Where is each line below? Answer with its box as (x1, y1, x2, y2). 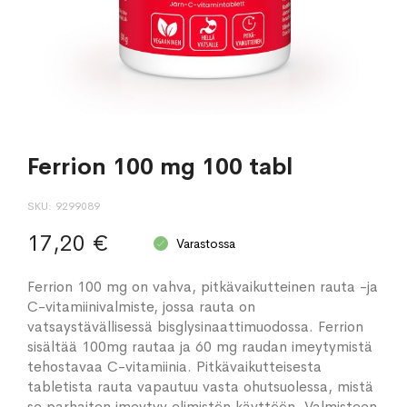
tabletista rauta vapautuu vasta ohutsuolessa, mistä (27, 377, 373, 396)
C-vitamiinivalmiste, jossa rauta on (27, 297, 255, 316)
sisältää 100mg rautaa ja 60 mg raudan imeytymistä (27, 337, 372, 356)
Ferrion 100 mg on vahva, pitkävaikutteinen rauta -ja (27, 277, 378, 296)
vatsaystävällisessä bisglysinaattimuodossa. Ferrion (27, 317, 363, 336)
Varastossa (176, 235, 235, 252)
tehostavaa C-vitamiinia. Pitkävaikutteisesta (27, 357, 322, 376)
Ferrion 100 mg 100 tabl (27, 153, 293, 182)
